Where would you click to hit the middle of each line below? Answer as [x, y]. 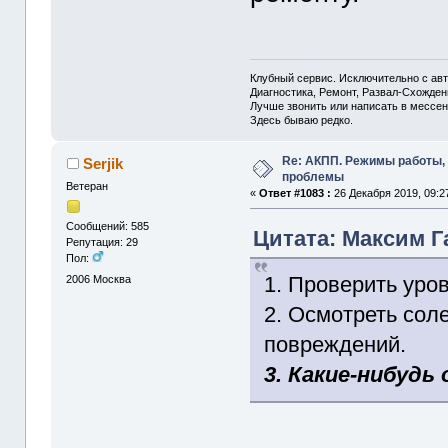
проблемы [313, 176]
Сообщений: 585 [108, 225]
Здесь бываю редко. [302, 119]
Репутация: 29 [102, 241]
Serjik [102, 163]
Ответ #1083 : [295, 192]
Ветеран [87, 185]
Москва [112, 279]
